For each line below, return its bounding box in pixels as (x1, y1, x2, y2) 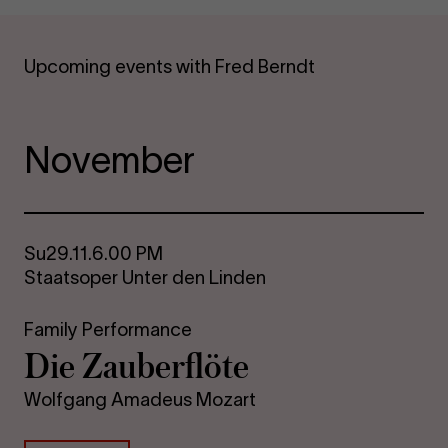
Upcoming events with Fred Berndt (24, 55, 316, 77)
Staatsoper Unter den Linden (24, 267, 267, 289)
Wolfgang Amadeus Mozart (24, 389, 257, 411)
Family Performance (24, 319, 193, 341)
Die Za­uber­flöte (24, 340, 250, 391)
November (24, 139, 196, 180)
